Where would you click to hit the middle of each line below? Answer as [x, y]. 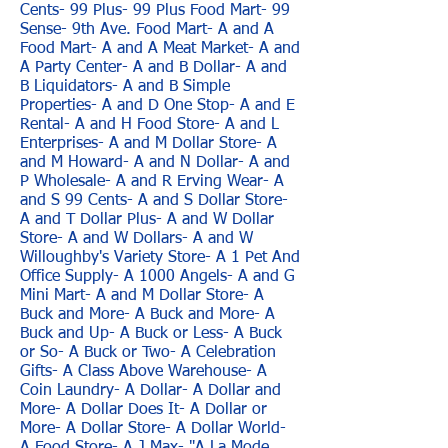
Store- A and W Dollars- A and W [136, 239]
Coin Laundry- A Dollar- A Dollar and [150, 391]
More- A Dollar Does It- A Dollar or [143, 410]
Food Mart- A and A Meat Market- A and [160, 49]
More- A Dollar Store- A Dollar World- [153, 429]
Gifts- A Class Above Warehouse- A [143, 372]
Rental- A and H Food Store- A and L [149, 125]
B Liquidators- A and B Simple [125, 87]
